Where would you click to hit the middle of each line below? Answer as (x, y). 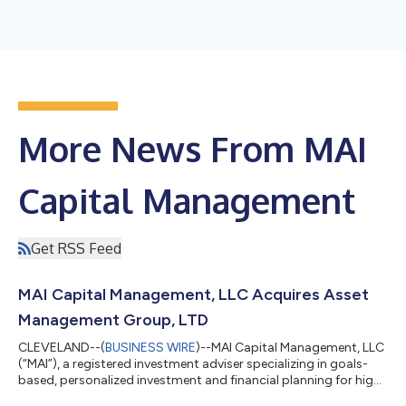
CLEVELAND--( (62, 347)
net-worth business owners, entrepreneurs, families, (167, 396)
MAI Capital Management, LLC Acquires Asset (193, 294)
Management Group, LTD (113, 319)
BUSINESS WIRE (150, 347)
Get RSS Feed (76, 248)
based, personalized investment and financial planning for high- (202, 380)
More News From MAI (193, 148)
